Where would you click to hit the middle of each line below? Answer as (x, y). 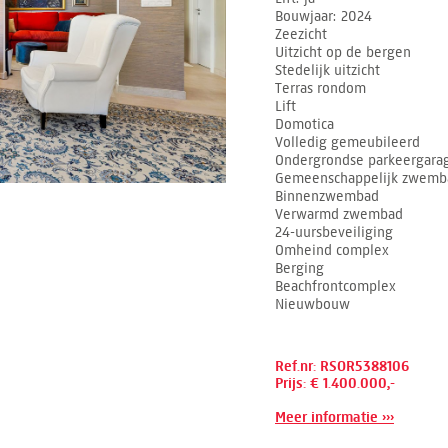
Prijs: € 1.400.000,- (335, 383)
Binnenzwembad (327, 196)
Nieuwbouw (312, 304)
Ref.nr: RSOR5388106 (342, 366)
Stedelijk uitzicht (327, 70)
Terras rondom (320, 88)
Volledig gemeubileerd (347, 142)
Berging (299, 268)
